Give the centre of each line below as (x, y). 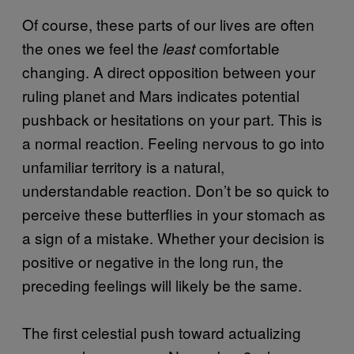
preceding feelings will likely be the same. (162, 284)
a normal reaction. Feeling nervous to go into (173, 142)
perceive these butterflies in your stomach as (174, 213)
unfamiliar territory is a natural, (123, 166)
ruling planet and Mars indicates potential (161, 95)
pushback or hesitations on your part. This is (172, 119)
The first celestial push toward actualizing (162, 332)
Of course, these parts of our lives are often (168, 24)
